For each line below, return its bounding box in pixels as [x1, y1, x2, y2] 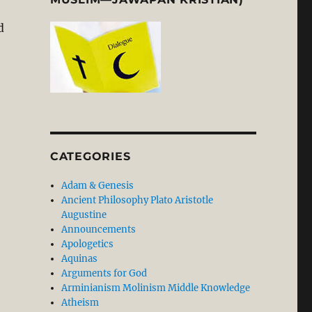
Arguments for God [61, 267, 148, 280]
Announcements [61, 224, 136, 236]
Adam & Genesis [61, 180, 134, 192]
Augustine [61, 209, 107, 221]
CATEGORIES [49, 150, 131, 164]
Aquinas [61, 253, 98, 265]
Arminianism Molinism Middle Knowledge [61, 282, 251, 295]
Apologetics [61, 238, 114, 251]
